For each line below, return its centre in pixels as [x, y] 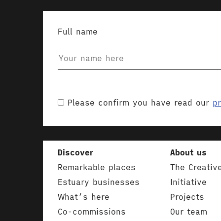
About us [188, 152]
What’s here [84, 197]
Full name [78, 32]
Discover [75, 152]
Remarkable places [97, 167]
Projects [187, 197]
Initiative [188, 182]
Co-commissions [92, 212]
